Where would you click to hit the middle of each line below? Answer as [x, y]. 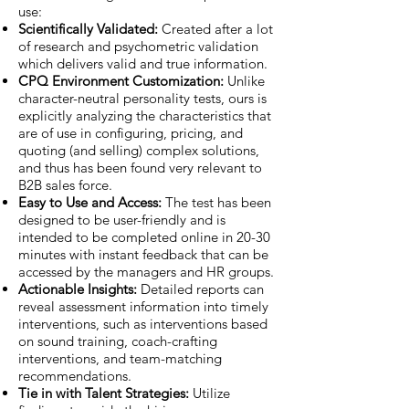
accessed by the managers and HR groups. [146, 271]
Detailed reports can [202, 288]
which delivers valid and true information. [143, 63]
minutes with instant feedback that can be [143, 254]
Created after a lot [217, 28]
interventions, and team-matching [120, 358]
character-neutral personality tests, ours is [142, 98]
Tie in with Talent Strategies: [105, 393]
